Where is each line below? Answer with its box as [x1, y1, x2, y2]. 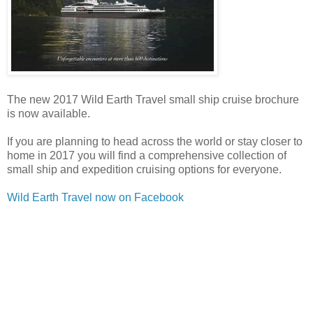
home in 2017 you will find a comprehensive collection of [7, 149, 286, 161]
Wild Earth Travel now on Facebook [7, 191, 184, 203]
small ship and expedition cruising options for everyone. [7, 163, 282, 175]
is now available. [7, 107, 90, 119]
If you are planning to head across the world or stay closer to [7, 135, 303, 147]
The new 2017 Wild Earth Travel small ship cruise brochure [7, 93, 299, 105]
